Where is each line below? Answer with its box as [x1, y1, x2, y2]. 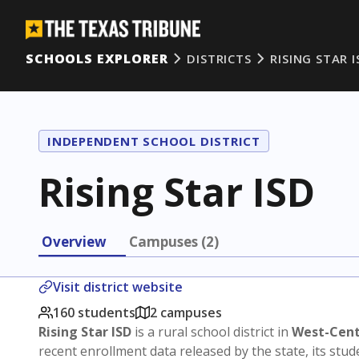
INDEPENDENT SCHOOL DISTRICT [47, 133, 261, 149]
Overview [42, 232, 107, 251]
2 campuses [150, 303, 222, 321]
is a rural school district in [131, 322, 292, 341]
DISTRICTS [187, 50, 252, 67]
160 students [53, 303, 135, 321]
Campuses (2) [129, 232, 219, 251]
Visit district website [53, 277, 183, 296]
